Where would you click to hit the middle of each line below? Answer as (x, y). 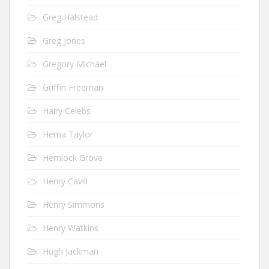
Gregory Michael (74, 64)
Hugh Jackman (71, 251)
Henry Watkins (71, 228)
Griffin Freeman (73, 87)
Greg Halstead (70, 17)
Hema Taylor (68, 134)
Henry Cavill (65, 181)
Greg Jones (64, 40)
